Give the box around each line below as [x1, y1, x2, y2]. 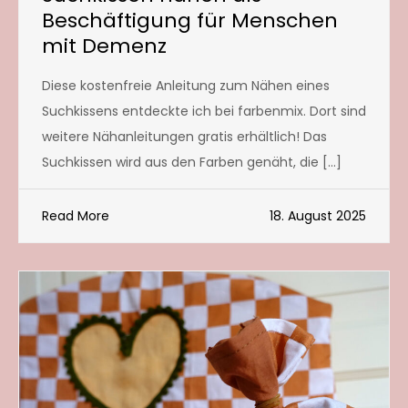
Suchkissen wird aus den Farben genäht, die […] [42, 152, 342, 171]
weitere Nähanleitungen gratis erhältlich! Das [42, 127, 327, 146]
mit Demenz [42, 31, 167, 60]
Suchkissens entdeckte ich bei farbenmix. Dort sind [42, 101, 366, 120]
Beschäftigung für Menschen [42, 5, 338, 35]
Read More [42, 206, 109, 225]
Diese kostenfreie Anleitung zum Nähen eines [42, 76, 330, 95]
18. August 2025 [270, 206, 366, 225]
